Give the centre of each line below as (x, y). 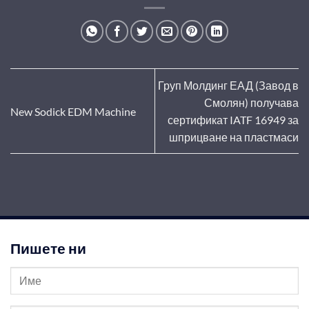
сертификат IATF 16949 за (233, 120)
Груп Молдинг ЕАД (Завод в (228, 86)
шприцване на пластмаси (234, 137)
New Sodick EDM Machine (73, 111)
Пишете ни (48, 248)
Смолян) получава (251, 103)
